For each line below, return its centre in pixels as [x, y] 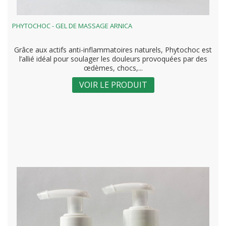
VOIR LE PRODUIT [113, 84]
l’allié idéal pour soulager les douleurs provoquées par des [113, 59]
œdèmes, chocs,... [113, 68]
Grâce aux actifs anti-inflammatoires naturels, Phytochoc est [113, 49]
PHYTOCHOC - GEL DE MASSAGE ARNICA [72, 25]
